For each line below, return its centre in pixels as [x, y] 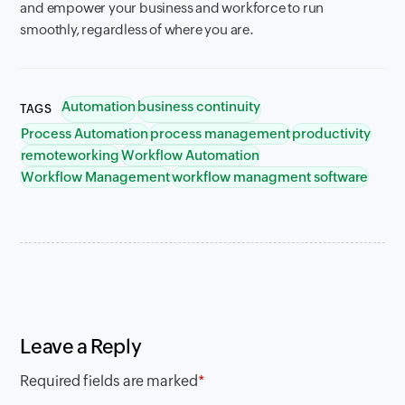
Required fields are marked [109, 381]
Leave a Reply [81, 346]
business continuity [199, 106]
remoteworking [71, 155]
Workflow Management [96, 176]
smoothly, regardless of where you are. [137, 29]
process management [221, 133]
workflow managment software [270, 176]
